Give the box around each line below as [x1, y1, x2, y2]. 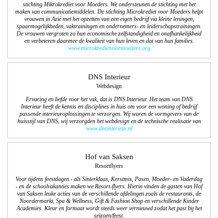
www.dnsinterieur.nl [86, 125, 132, 132]
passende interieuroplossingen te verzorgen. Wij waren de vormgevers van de [19, 110, 199, 117]
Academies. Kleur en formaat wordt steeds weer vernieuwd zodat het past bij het [16, 205, 202, 212]
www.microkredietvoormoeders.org [68, 45, 150, 52]
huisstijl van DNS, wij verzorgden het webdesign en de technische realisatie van [17, 118, 201, 125]
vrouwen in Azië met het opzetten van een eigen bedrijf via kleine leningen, [24, 16, 194, 23]
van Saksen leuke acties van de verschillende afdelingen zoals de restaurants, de [17, 190, 201, 197]
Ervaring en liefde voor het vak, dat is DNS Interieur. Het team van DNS [25, 96, 193, 103]
